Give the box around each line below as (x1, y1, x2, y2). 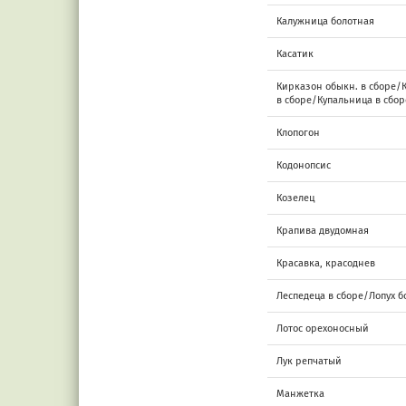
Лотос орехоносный (276, 322, 369, 334)
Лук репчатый (276, 354, 342, 367)
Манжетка (276, 387, 324, 400)
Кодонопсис (276, 159, 331, 171)
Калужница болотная (276, 14, 374, 27)
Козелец (276, 191, 314, 204)
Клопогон (276, 126, 320, 139)
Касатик (276, 47, 314, 60)
